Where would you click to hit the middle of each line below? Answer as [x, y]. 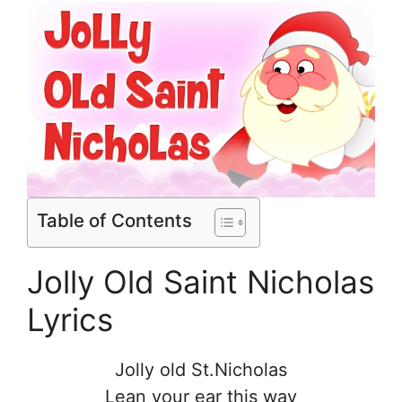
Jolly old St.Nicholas [201, 369]
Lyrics [70, 319]
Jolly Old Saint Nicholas [201, 281]
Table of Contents [114, 220]
